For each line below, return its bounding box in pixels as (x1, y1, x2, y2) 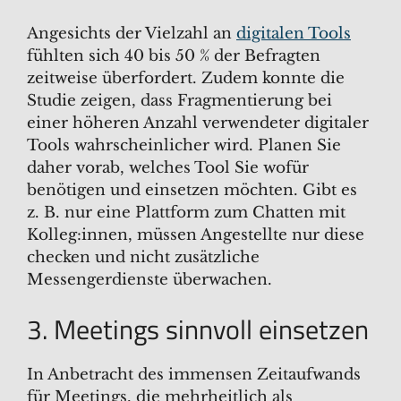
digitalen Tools (236, 23, 351, 43)
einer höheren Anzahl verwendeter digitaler (27, 113, 369, 132)
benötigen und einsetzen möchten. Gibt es (27, 180, 357, 200)
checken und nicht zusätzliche (27, 247, 260, 267)
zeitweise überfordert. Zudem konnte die (27, 68, 345, 88)
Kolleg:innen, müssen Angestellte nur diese (27, 225, 364, 244)
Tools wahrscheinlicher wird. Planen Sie (27, 135, 341, 155)
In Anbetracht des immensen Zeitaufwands (27, 365, 361, 385)
